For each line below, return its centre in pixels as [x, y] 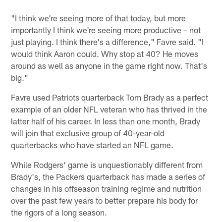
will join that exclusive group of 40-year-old [88, 133]
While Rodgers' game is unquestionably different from [107, 164]
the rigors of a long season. [59, 212]
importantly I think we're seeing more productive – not [106, 29]
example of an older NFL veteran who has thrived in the [109, 109]
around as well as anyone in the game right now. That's [109, 65]
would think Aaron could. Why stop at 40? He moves [105, 53]
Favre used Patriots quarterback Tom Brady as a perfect [110, 97]
